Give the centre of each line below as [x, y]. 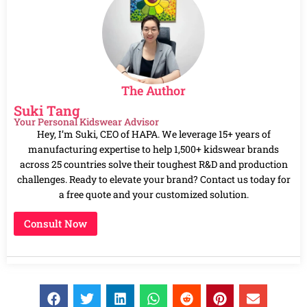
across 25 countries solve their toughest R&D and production [153, 164]
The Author [153, 90]
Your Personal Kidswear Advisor [86, 121]
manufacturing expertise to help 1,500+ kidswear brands [153, 149]
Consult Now [56, 224]
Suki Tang [47, 110]
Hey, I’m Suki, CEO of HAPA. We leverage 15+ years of [153, 134]
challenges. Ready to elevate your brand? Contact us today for [153, 179]
